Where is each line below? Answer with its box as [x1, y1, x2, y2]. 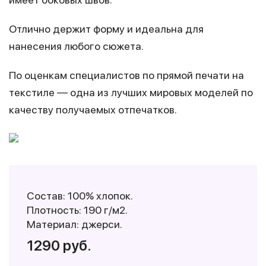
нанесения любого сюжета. [9, 40, 144, 52]
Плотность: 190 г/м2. [27, 204, 128, 216]
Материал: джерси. [27, 218, 122, 230]
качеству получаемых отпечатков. [9, 103, 177, 116]
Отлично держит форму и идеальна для [9, 23, 204, 35]
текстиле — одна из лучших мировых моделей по [9, 86, 253, 99]
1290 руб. [27, 237, 91, 254]
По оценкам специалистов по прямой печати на [9, 69, 244, 81]
